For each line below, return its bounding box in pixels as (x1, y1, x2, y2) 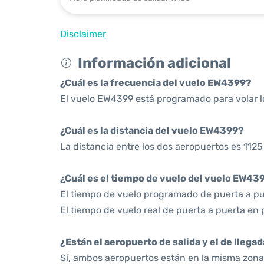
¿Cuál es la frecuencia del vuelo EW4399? (60, 77, 252, 88)
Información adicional (78, 55, 231, 71)
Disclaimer (60, 28, 106, 39)
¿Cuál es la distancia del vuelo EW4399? (60, 125, 244, 136)
